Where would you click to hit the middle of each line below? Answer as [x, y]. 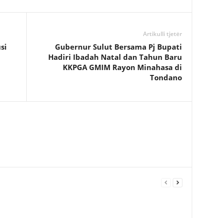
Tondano [166, 78]
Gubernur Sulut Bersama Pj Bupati [118, 47]
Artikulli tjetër [162, 34]
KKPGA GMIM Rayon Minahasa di [122, 67]
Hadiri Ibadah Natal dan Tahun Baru [115, 57]
